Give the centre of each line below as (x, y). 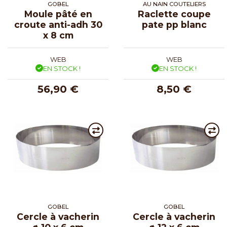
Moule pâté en (58, 14)
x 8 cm (58, 35)
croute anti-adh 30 (58, 24)
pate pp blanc (174, 24)
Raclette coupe (174, 14)
